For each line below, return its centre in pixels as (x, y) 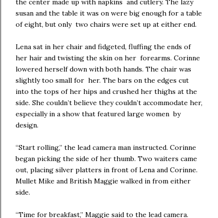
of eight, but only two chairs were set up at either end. (108, 24)
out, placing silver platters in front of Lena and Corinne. (107, 170)
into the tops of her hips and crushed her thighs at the (106, 91)
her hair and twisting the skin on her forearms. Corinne (108, 58)
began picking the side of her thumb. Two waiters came (106, 159)
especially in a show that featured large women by (98, 114)
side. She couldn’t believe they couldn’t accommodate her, (109, 103)
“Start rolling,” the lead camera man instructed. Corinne (106, 147)
